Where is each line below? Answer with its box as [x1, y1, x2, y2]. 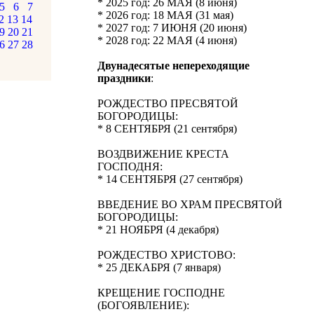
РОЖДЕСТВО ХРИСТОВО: [97, 249, 235, 261]
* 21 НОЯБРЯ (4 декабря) [97, 224, 219, 235]
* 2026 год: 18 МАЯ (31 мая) [97, 9, 233, 21]
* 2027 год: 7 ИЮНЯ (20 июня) [97, 22, 247, 34]
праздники [97, 72, 151, 84]
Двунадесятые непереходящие [97, 60, 250, 71]
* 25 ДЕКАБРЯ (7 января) [97, 261, 221, 273]
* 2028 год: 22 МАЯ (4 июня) [97, 34, 237, 46]
